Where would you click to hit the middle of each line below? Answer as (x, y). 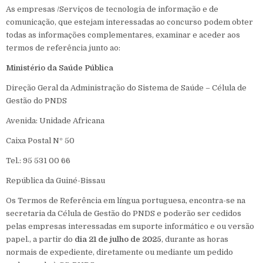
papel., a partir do (40, 239)
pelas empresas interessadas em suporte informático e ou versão (130, 226)
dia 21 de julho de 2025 (118, 239)
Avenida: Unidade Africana (55, 121)
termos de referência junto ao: (63, 48)
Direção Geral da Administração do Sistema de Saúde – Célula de (126, 88)
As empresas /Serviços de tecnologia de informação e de (112, 9)
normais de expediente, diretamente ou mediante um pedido (119, 252)
